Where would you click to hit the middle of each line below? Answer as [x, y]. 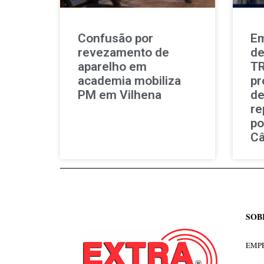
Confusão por [115, 38]
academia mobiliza [129, 80]
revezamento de [123, 52]
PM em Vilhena [120, 95]
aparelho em [112, 66]
